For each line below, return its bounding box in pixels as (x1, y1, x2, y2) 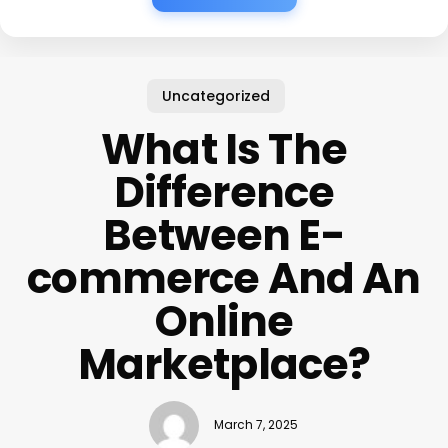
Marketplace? (77, 334, 371, 394)
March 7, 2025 (214, 417, 299, 434)
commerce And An (27, 248, 421, 308)
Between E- (103, 205, 345, 265)
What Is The (101, 119, 347, 179)
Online (154, 291, 294, 351)
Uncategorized (162, 85, 271, 106)
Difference (113, 162, 335, 222)
